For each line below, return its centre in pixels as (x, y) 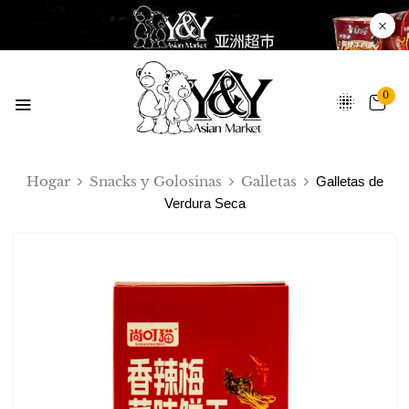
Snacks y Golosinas (155, 182)
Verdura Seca (204, 204)
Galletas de (349, 182)
